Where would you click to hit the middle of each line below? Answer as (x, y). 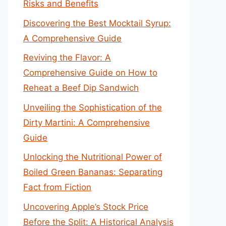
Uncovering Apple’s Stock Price (86, 207)
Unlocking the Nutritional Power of (93, 157)
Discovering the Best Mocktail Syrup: (97, 23)
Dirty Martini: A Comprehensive (87, 122)
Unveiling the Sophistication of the (93, 107)
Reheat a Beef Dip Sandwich (81, 88)
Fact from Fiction (57, 187)
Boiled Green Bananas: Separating (93, 172)
